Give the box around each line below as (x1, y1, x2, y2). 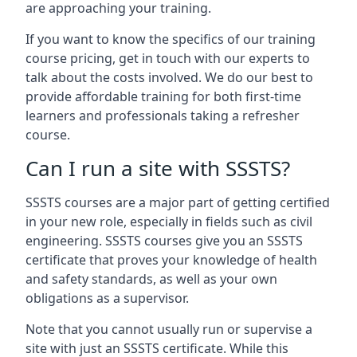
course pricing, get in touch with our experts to (25, 49, 310, 67)
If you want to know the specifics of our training (25, 30, 316, 48)
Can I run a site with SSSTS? (25, 154, 290, 182)
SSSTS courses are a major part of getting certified (25, 194, 330, 211)
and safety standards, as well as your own (25, 270, 277, 288)
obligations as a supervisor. (25, 289, 189, 307)
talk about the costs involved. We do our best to (25, 69, 313, 86)
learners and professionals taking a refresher (25, 107, 300, 124)
